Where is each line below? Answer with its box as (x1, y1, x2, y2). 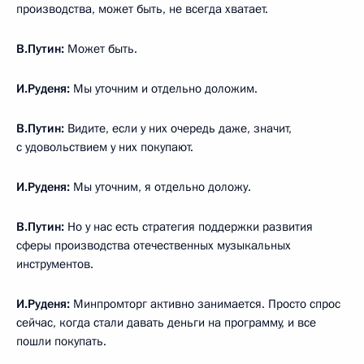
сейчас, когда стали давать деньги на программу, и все (16, 314, 316, 331)
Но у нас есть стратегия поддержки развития (64, 218, 313, 235)
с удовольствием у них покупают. (16, 138, 193, 155)
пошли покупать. (16, 332, 106, 349)
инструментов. (16, 255, 93, 272)
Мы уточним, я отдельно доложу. (70, 178, 251, 195)
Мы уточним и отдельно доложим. (70, 80, 258, 97)
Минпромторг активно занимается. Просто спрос (70, 295, 340, 312)
